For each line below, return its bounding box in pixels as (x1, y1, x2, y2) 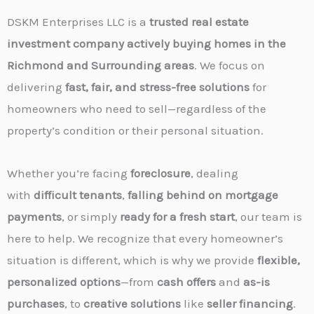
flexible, (257, 252, 300, 267)
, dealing (191, 165, 238, 180)
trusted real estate (149, 14, 249, 29)
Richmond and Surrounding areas (7, 57, 194, 72)
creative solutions (83, 296, 181, 310)
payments (7, 209, 62, 224)
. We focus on (194, 57, 265, 72)
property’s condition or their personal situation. (7, 123, 264, 137)
